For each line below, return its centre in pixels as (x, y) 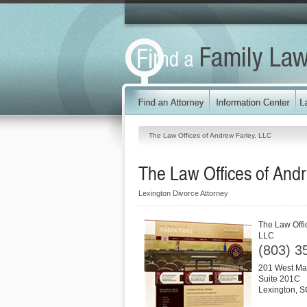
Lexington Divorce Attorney (183, 193)
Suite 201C (279, 279)
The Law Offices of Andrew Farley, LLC (210, 135)
